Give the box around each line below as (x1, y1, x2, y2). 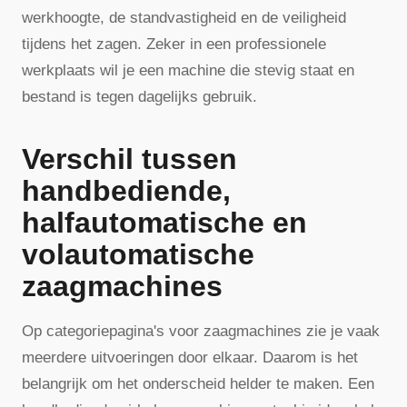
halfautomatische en (22, 206, 307, 240)
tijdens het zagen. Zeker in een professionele (22, 35, 326, 53)
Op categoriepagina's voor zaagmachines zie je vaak (22, 323, 380, 341)
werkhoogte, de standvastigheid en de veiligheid (22, 8, 346, 26)
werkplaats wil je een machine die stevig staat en (22, 61, 354, 79)
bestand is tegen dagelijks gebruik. (22, 87, 257, 105)
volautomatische (22, 238, 254, 272)
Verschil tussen (22, 143, 237, 176)
